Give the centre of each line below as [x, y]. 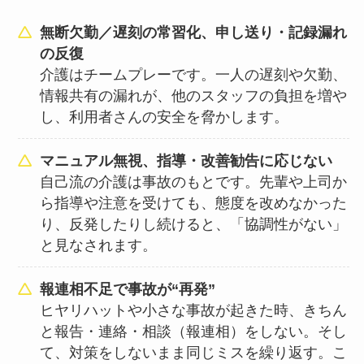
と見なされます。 [99, 245]
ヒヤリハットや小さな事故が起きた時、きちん [194, 310]
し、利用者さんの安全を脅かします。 [165, 117]
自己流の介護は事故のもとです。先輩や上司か [194, 182]
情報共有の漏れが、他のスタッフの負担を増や [194, 95]
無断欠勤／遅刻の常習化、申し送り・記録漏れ [194, 32]
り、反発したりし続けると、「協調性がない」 [194, 224]
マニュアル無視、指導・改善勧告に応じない [186, 160]
